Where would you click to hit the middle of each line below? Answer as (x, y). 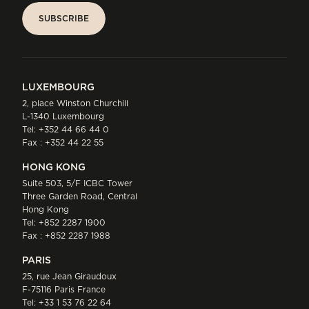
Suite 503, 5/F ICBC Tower (77, 183)
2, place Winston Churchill (75, 103)
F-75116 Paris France (64, 290)
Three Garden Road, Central (80, 197)
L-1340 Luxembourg (63, 117)
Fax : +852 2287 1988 (66, 236)
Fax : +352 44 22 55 (63, 143)
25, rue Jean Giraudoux (69, 277)
